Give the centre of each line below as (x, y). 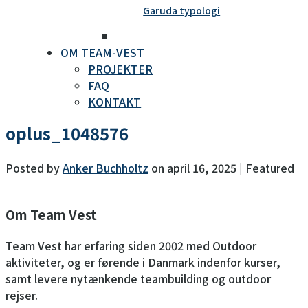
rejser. (22, 295)
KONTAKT (115, 101)
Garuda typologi (182, 10)
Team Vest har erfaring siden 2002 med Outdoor (131, 246)
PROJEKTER (121, 68)
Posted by (34, 167)
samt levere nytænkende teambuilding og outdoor (138, 279)
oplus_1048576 (67, 133)
